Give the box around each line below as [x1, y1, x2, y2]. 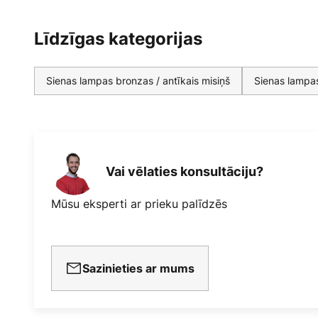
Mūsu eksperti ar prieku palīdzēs [51, 195, 227, 212]
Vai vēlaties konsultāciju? [106, 164, 263, 180]
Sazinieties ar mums [82, 261, 194, 275]
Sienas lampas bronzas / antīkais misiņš [46, 73, 230, 87]
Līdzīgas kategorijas [34, 28, 202, 49]
